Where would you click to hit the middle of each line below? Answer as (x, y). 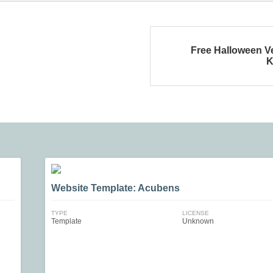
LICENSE (195, 213)
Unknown (198, 221)
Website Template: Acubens (115, 188)
